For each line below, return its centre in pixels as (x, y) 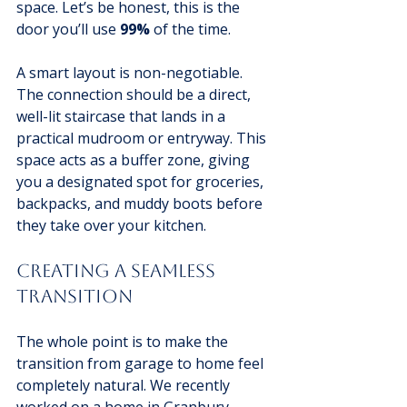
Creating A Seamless (118, 271)
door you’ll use (68, 30)
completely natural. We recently (125, 386)
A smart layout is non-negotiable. (131, 73)
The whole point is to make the (124, 342)
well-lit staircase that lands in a (123, 117)
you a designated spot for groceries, (142, 182)
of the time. (190, 30)
